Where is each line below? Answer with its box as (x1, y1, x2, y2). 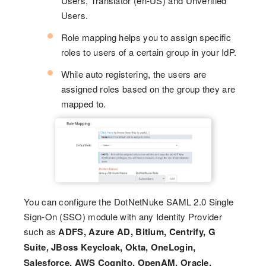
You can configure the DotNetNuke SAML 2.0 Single (24, 195, 234, 208)
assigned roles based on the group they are (61, 83, 236, 96)
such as (24, 224, 59, 237)
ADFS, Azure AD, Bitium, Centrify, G (58, 224, 216, 238)
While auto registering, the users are (61, 68, 207, 81)
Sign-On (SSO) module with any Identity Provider (24, 210, 223, 223)
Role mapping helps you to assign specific (61, 31, 231, 44)
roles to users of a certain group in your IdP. (61, 46, 237, 59)
